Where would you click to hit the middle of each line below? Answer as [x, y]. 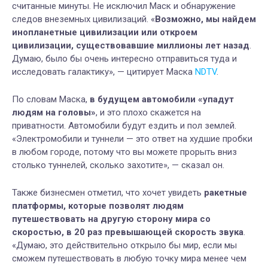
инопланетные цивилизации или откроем [105, 32]
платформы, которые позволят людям [98, 205]
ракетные [226, 192]
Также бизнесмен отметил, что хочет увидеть [108, 192]
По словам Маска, [51, 99]
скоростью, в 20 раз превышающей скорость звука [128, 232]
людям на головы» [54, 112]
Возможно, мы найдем [205, 19]
